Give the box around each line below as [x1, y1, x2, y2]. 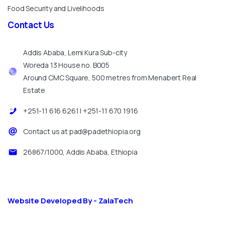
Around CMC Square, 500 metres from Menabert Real [23, 73, 197, 83]
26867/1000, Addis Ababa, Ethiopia [23, 147, 138, 157]
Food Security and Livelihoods [8, 4, 104, 14]
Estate [23, 85, 46, 95]
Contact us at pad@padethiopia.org [23, 127, 141, 137]
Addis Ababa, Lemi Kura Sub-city [23, 48, 128, 58]
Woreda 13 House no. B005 [23, 60, 110, 70]
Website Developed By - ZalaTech [8, 195, 133, 206]
